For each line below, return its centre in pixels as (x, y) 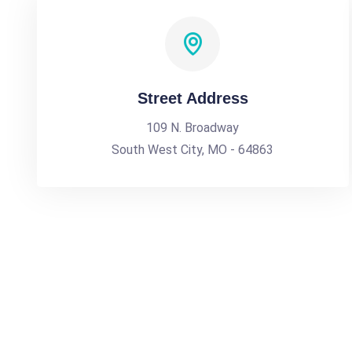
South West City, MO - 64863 (193, 150)
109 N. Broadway (193, 128)
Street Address (192, 98)
